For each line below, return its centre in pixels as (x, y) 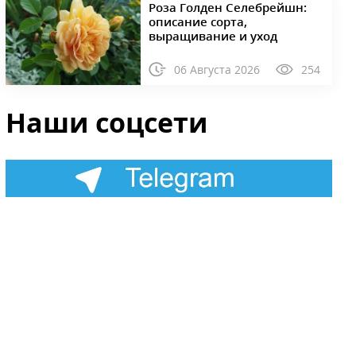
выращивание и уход (213, 35)
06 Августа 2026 (217, 69)
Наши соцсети (107, 122)
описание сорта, (197, 21)
